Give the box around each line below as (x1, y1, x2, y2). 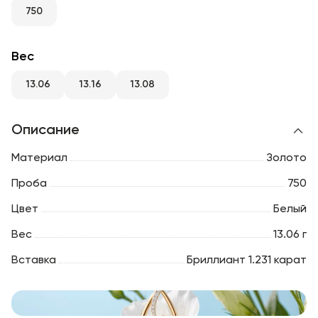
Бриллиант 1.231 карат (187, 254, 307, 266)
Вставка (11, 254, 56, 266)
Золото (266, 152, 307, 164)
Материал (11, 152, 67, 164)
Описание (11, 123, 79, 138)
